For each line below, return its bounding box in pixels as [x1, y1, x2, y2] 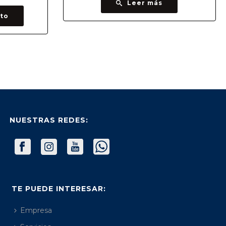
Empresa [20, 205, 52, 215]
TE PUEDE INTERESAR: [12, 184, 106, 193]
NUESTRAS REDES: [10, 115, 89, 125]
